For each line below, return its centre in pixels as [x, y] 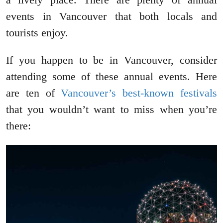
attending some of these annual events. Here [111, 76]
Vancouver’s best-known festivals [139, 93]
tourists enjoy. [37, 32]
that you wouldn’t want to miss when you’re [111, 109]
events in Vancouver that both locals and [111, 16]
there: [20, 125]
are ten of [34, 93]
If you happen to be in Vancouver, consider [111, 60]
